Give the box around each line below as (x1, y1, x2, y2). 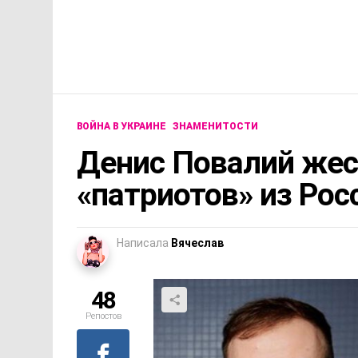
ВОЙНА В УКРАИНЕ (77, 121, 166, 133)
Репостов (85, 311, 121, 322)
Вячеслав (171, 237, 224, 250)
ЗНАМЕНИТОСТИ (173, 121, 258, 133)
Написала (117, 237, 169, 250)
